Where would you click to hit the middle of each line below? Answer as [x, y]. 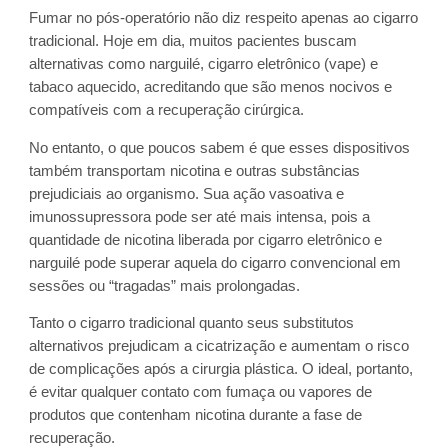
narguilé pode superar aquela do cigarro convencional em [215, 262]
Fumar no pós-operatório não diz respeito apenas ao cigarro [224, 18]
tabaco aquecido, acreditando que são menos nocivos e [211, 87]
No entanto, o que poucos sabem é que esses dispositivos [220, 147]
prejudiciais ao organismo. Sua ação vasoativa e [187, 193]
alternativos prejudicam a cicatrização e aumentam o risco [219, 346]
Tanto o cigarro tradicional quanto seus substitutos [192, 323]
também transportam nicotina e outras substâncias [195, 170]
